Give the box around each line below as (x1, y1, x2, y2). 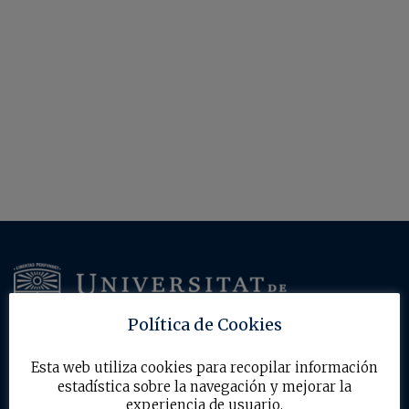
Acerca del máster (32, 375, 142, 391)
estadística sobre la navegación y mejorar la (58, 377, 351, 395)
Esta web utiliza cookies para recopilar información (31, 358, 378, 376)
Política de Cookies (127, 313, 282, 335)
